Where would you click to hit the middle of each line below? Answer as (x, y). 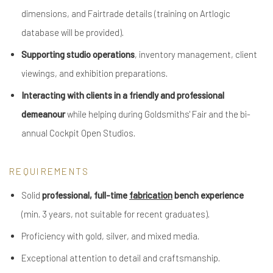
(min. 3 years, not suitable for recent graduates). (115, 214)
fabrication (151, 195)
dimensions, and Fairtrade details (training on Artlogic (126, 13)
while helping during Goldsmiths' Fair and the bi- (159, 114)
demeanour (44, 114)
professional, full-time (86, 195)
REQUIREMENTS (49, 171)
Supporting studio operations (78, 54)
